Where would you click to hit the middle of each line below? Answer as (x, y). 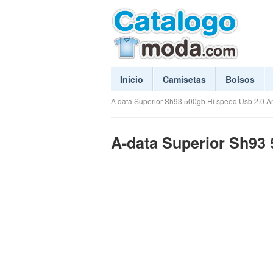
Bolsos (240, 79)
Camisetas (184, 79)
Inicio (132, 79)
